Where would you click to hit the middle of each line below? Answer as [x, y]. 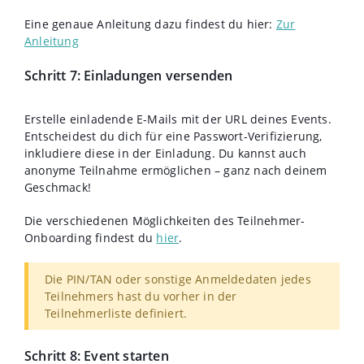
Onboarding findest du [91, 237]
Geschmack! [58, 187]
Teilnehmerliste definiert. [116, 313]
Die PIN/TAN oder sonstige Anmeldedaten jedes [178, 279]
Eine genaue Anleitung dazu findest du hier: [150, 24]
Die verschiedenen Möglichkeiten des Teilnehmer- [165, 220]
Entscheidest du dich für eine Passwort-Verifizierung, [173, 136]
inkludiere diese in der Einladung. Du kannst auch [165, 153]
